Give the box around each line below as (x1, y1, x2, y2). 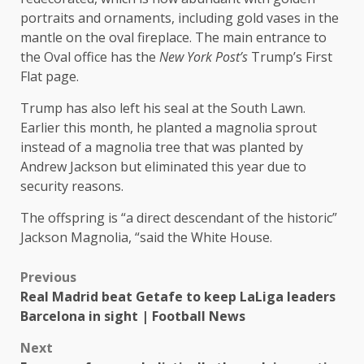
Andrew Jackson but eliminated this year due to (20, 158, 306, 176)
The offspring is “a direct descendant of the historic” (20, 209, 337, 227)
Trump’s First (248, 48, 332, 67)
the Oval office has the (20, 48, 159, 67)
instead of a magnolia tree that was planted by (20, 138, 303, 157)
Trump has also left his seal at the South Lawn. (20, 99, 305, 118)
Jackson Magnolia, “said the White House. (20, 228, 272, 247)
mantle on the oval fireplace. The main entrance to (20, 28, 327, 47)
